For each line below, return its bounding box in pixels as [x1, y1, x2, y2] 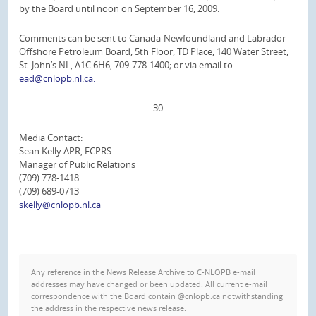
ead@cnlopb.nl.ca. [19, 72, 95, 85]
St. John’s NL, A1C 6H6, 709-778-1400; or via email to [19, 59, 233, 71]
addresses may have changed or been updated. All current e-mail [31, 278, 267, 289]
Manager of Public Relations [19, 157, 135, 171]
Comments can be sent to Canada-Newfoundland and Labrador [19, 32, 286, 44]
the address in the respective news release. [31, 302, 186, 313]
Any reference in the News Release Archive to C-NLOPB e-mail [31, 266, 255, 277]
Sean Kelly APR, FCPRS [19, 144, 111, 157]
